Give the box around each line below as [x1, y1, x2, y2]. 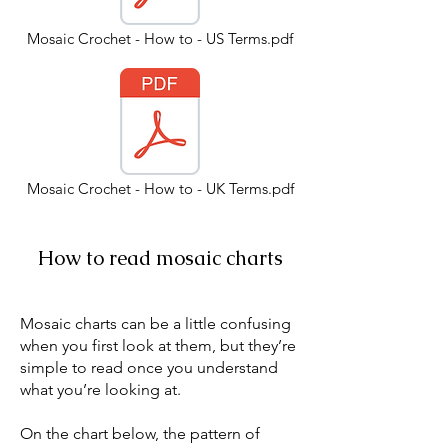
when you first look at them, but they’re [20, 336, 296, 355]
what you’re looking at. [20, 380, 181, 399]
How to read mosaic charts [37, 245, 283, 271]
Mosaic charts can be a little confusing [20, 314, 291, 333]
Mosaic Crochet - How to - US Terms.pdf [27, 29, 293, 48]
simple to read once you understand [20, 358, 278, 377]
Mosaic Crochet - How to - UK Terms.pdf [26, 179, 294, 198]
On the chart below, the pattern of [20, 424, 260, 443]
